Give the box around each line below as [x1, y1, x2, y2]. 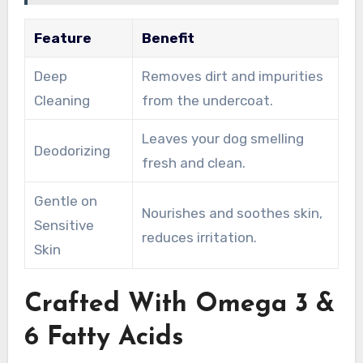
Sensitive [33, 217, 94, 234]
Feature [33, 30, 92, 47]
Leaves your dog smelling [141, 130, 304, 147]
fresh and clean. [141, 155, 246, 172]
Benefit [141, 30, 194, 47]
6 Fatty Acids [23, 325, 183, 352]
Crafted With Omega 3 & [23, 292, 335, 318]
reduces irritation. [141, 229, 257, 246]
